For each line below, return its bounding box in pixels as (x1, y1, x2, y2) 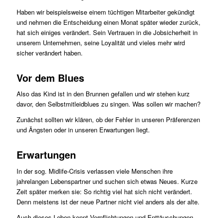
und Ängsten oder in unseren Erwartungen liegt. (16, 125, 150, 135)
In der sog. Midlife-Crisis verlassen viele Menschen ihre (16, 166, 173, 176)
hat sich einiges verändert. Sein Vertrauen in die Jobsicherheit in (16, 28, 198, 37)
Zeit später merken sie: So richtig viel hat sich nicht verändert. (16, 186, 192, 196)
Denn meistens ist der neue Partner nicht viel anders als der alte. (16, 197, 200, 206)
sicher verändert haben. (16, 48, 83, 58)
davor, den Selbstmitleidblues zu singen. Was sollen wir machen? (16, 99, 200, 109)
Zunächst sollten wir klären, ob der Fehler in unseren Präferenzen (16, 115, 200, 125)
